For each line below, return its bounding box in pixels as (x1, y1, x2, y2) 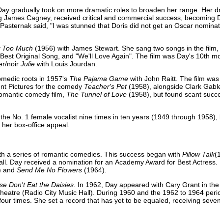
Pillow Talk (182, 150, 215, 158)
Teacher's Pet (84, 82, 127, 90)
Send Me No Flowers (17, 165, 82, 174)
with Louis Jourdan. (35, 59, 97, 68)
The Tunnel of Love (66, 90, 127, 98)
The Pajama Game (69, 74, 128, 82)
